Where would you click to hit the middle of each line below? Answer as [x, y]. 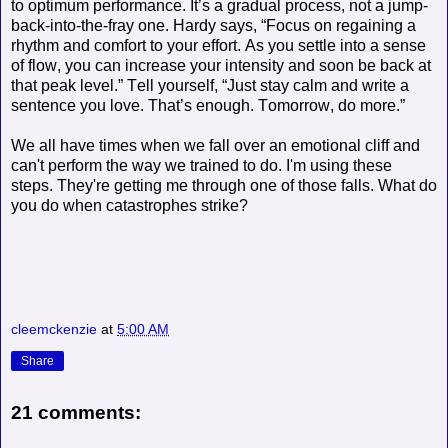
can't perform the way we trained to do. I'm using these [201, 165]
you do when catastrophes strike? [131, 205]
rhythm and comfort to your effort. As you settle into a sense [218, 45]
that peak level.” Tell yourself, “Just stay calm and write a [210, 85]
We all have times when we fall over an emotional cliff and [215, 145]
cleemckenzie [54, 328]
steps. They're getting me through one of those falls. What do [224, 185]
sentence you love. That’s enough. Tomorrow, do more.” [208, 105]
